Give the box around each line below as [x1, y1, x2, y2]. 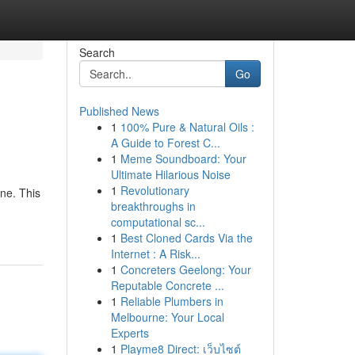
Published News [78, 103, 159, 119]
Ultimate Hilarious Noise [110, 166, 231, 182]
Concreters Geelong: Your [120, 261, 251, 277]
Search [78, 44, 115, 60]
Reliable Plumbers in [120, 293, 223, 309]
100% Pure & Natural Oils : [120, 119, 254, 135]
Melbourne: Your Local [110, 309, 224, 325]
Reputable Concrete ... [110, 277, 224, 293]
